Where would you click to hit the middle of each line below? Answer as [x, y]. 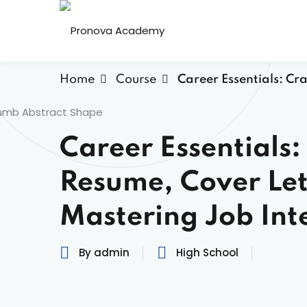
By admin [104, 253]
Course [136, 79]
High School [207, 253]
